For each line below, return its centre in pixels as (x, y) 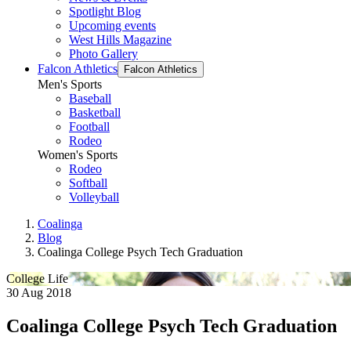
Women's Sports (78, 155)
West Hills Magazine (120, 40)
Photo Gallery (103, 54)
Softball (88, 183)
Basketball (95, 112)
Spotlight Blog (105, 11)
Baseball (90, 98)
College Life (37, 279)
